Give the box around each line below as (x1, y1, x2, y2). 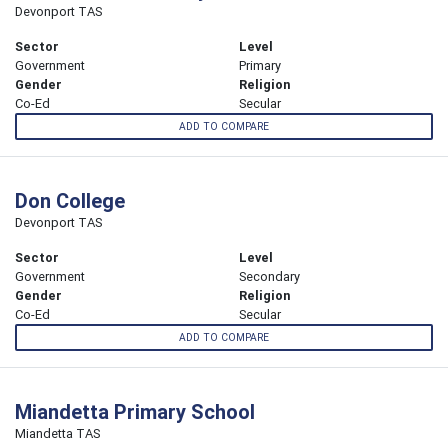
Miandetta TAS (15, 425, 100, 443)
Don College (15, 188, 125, 214)
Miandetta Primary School (15, 399, 255, 425)
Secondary (239, 268, 300, 286)
